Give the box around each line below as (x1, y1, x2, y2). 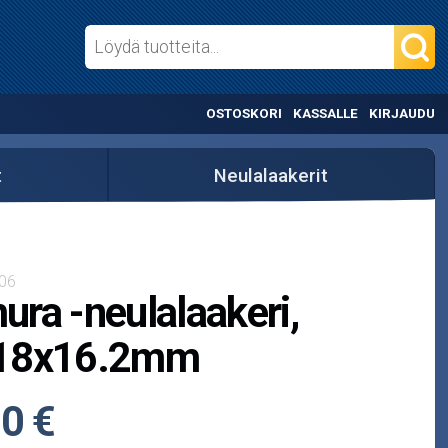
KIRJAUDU (368, 106, 435, 122)
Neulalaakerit (214, 164, 329, 187)
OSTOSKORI (206, 106, 283, 122)
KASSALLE (292, 106, 358, 122)
